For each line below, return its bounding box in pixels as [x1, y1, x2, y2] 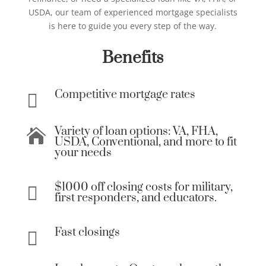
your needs [54, 145, 112, 161]
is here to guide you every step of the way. [49, 20, 217, 32]
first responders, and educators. [54, 191, 217, 206]
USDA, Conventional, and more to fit [54, 135, 237, 150]
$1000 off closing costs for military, [54, 180, 233, 195]
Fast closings [54, 225, 120, 240]
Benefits [102, 47, 164, 69]
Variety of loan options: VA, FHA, [54, 124, 218, 140]
